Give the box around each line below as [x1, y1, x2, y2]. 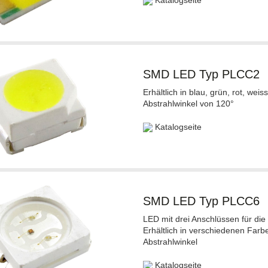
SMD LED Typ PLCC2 [142, 68, 260, 81]
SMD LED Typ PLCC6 [142, 194, 260, 208]
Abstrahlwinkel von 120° [142, 99, 234, 108]
